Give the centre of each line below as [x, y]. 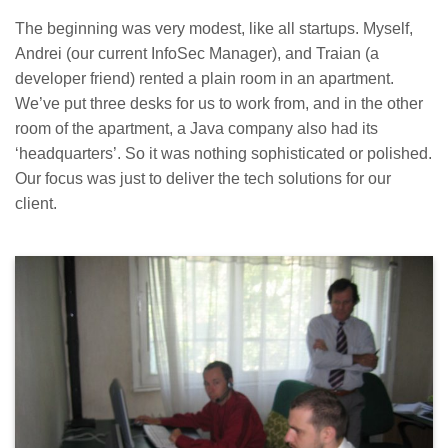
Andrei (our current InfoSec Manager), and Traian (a [197, 54]
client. [36, 204]
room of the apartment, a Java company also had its [196, 129]
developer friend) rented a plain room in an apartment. [204, 79]
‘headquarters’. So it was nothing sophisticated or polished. [223, 154]
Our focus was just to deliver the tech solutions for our [203, 179]
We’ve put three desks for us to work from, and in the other [219, 104]
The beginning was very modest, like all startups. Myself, [214, 29]
